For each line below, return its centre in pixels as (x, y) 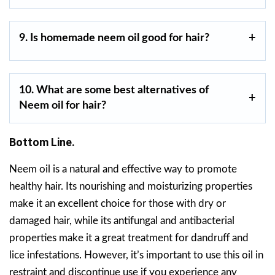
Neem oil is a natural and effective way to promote (123, 169)
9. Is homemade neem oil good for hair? (114, 38)
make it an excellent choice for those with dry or (118, 203)
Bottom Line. (42, 142)
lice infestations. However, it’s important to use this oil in (136, 255)
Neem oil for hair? (63, 105)
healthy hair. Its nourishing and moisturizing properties (131, 186)
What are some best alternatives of (122, 90)
